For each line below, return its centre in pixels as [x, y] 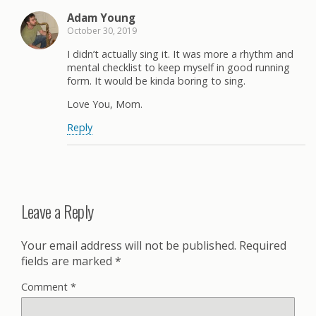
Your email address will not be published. [129, 245]
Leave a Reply [57, 211]
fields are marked [68, 261]
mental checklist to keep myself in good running [178, 67]
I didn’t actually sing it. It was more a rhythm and [180, 54]
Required [263, 245]
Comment [46, 286]
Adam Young [101, 18]
